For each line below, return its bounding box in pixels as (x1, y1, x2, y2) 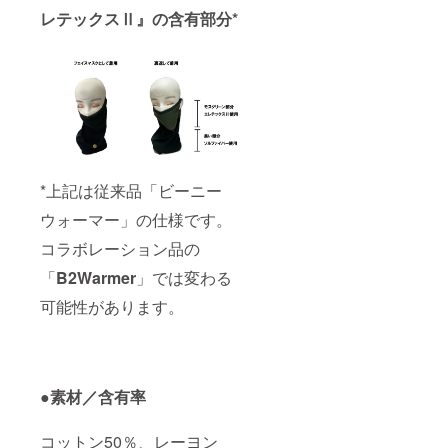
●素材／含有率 (40, 385, 146, 409)
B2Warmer (56, 266, 136, 290)
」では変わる (136, 266, 232, 290)
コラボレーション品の (40, 237, 200, 261)
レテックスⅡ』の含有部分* (40, 6, 238, 30)
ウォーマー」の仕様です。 (40, 208, 232, 232)
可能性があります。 (40, 295, 184, 319)
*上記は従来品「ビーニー (40, 179, 222, 203)
